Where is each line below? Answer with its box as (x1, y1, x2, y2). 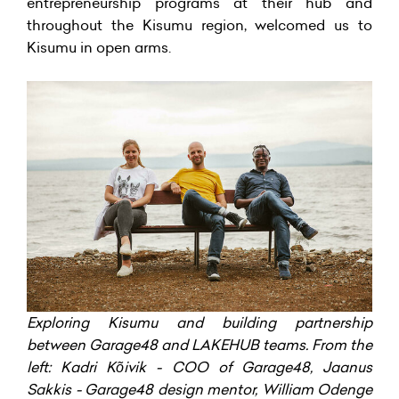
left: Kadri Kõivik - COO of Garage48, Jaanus (27, 356, 372, 377)
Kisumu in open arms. (27, 37, 171, 58)
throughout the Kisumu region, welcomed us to (27, 15, 372, 36)
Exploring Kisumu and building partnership (27, 312, 372, 332)
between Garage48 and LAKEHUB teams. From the (27, 334, 372, 354)
